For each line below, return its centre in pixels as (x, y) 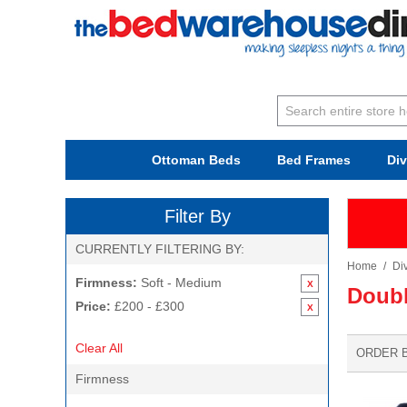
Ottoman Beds (196, 160)
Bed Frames (313, 160)
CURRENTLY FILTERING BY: (160, 249)
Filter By (197, 216)
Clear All (99, 348)
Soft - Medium (179, 283)
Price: (93, 306)
